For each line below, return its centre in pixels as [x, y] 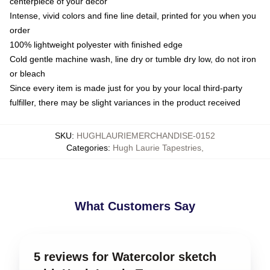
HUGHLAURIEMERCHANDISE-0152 [146, 135]
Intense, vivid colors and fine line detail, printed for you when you [133, 15]
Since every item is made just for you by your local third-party [126, 88]
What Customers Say [135, 206]
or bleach [27, 73]
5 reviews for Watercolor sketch [125, 256]
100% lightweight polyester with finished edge [96, 44]
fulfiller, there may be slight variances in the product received [125, 102]
